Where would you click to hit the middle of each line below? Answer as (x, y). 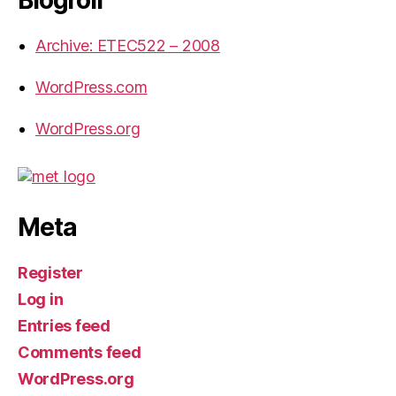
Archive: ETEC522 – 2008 (128, 45)
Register (50, 272)
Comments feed (80, 352)
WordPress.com (91, 87)
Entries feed (64, 325)
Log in (41, 299)
